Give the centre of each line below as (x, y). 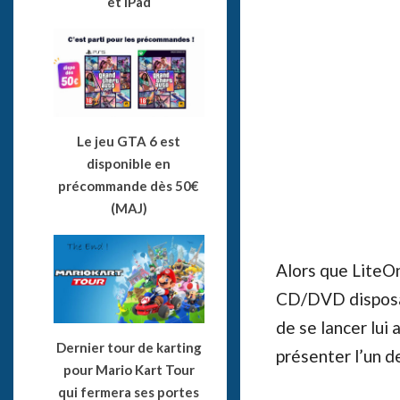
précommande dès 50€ (129, 185)
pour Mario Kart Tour (129, 370)
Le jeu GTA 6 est (129, 141)
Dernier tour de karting (129, 348)
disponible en (129, 163)
